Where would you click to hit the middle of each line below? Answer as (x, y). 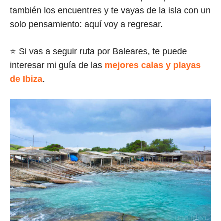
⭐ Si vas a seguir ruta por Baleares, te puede (98, 52)
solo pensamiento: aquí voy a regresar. (86, 24)
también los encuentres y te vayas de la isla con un (110, 11)
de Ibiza (26, 79)
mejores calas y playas (153, 65)
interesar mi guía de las (57, 65)
